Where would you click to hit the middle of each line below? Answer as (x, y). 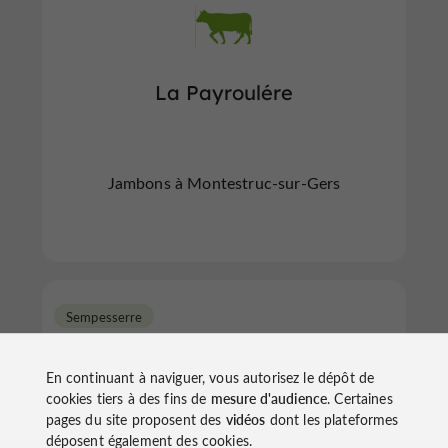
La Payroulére (224, 92)
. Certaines (360, 398)
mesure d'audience (269, 398)
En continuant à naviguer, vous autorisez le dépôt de (210, 377)
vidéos (245, 419)
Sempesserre (104, 316)
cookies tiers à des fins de (128, 398)
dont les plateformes (332, 419)
